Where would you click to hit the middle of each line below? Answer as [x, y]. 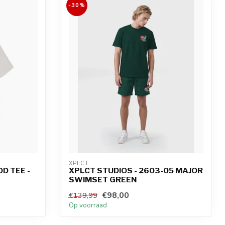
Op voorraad [88, 205]
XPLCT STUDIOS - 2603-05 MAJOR [136, 170]
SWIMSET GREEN [103, 179]
